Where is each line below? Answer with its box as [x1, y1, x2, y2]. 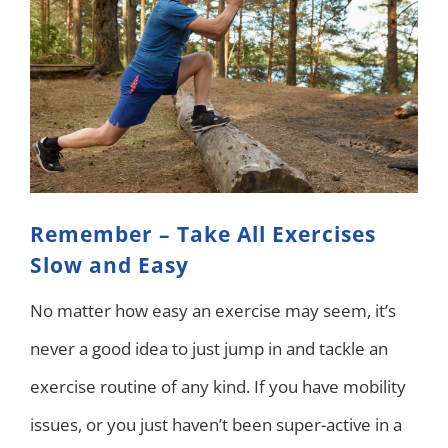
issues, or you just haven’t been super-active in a [30, 412, 402, 436]
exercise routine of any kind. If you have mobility [30, 374, 406, 398]
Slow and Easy [30, 251, 189, 280]
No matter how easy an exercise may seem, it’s [30, 298, 396, 322]
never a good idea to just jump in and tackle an [30, 336, 388, 360]
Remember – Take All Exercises [30, 220, 376, 249]
